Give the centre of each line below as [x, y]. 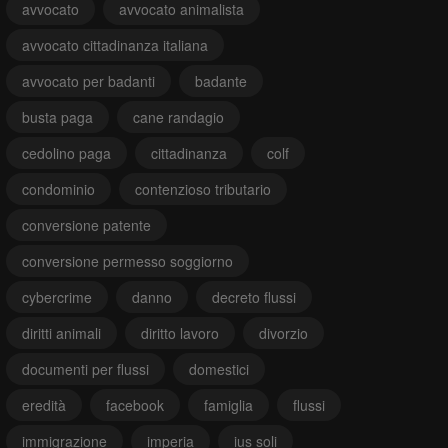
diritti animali [61, 332]
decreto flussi [254, 296]
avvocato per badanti [88, 80]
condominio [58, 188]
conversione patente [86, 224]
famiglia [228, 404]
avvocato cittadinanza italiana [115, 44]
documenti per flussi [85, 368]
